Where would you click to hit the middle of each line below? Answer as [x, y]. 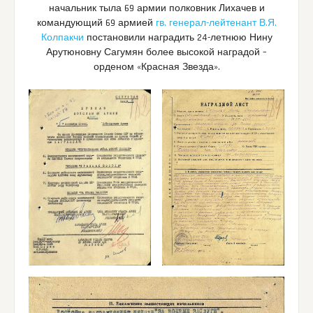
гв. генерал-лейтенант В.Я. [216, 23]
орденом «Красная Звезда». [156, 67]
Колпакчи [62, 37]
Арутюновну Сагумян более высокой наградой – [156, 52]
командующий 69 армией [96, 23]
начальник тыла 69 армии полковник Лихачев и [156, 8]
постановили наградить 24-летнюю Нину [178, 37]
